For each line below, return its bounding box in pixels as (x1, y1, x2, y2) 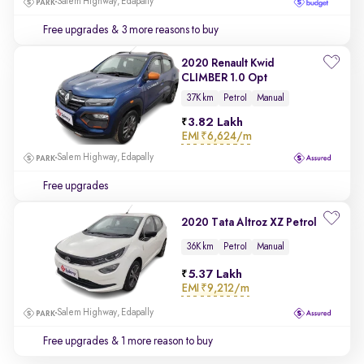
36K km (186, 241, 214, 252)
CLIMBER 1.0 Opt (181, 72, 267, 84)
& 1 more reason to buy (109, 336, 213, 347)
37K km (186, 93, 214, 103)
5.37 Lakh (188, 267, 242, 281)
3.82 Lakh (188, 116, 243, 129)
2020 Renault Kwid (181, 58, 274, 69)
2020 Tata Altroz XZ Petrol (181, 217, 316, 229)
